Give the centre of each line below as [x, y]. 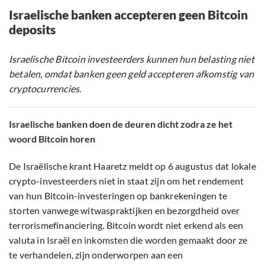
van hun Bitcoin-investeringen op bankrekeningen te [118, 196]
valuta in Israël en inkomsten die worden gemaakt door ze [128, 240]
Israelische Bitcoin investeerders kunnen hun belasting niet [132, 59]
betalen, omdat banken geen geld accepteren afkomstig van [132, 74]
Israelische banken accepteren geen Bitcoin [128, 15]
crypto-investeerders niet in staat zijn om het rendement [127, 181]
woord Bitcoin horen [52, 139]
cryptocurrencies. [45, 89]
